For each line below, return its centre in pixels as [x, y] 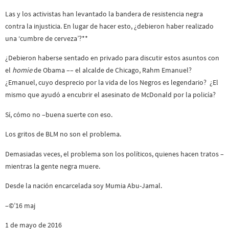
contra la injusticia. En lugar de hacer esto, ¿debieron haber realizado [109, 26]
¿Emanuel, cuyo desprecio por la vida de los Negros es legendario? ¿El [112, 83]
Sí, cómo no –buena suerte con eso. [59, 114]
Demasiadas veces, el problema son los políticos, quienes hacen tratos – [114, 154]
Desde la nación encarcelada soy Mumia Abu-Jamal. [84, 186]
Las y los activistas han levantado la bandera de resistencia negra [104, 14]
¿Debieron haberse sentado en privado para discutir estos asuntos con [112, 58]
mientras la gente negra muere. [53, 166]
